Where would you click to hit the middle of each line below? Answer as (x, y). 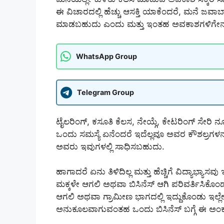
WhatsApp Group (106, 56)
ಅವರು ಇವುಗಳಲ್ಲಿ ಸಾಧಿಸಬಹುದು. (110, 146)
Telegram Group (105, 92)
